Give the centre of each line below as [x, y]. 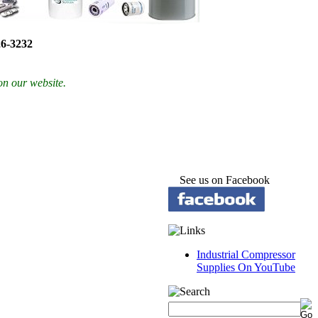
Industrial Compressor [246, 254]
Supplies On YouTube [246, 267]
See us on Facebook [219, 180]
